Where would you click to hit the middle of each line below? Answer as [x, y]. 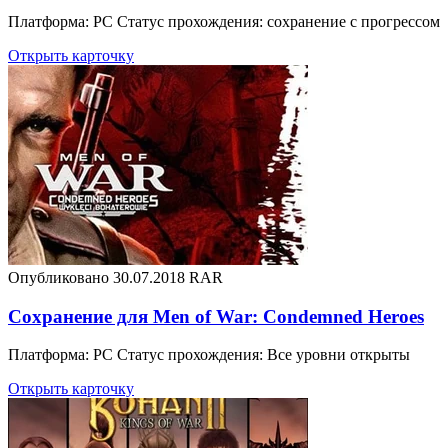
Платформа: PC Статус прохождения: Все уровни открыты [209, 355]
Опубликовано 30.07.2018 [96, 277]
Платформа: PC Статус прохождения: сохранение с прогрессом [224, 21]
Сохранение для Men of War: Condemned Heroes [216, 316]
